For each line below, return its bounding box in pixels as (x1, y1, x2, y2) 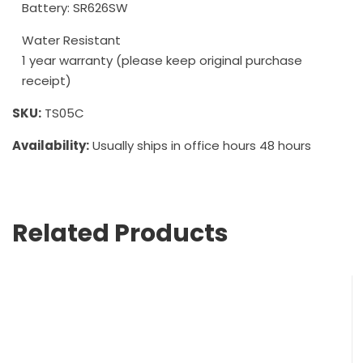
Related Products (12, 216, 228, 250)
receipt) (22, 71, 71, 89)
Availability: (12, 136, 89, 154)
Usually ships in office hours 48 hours (89, 136, 311, 154)
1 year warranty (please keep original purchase (22, 51, 302, 69)
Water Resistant (22, 31, 121, 49)
